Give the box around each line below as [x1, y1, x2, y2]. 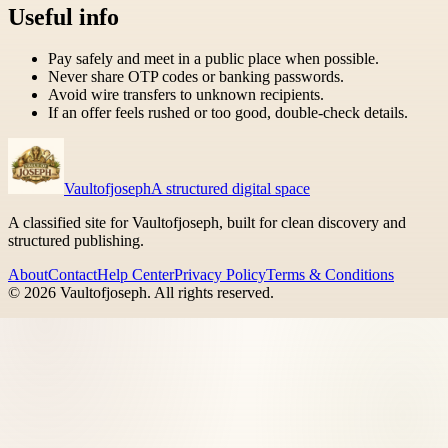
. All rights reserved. [147, 284, 274, 302]
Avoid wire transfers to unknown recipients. [48, 86, 324, 104]
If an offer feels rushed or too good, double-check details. [48, 104, 408, 122]
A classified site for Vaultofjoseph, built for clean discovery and [8, 214, 406, 232]
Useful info [8, 3, 119, 30]
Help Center [97, 266, 174, 284]
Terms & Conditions [266, 266, 394, 284]
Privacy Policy [174, 266, 266, 284]
